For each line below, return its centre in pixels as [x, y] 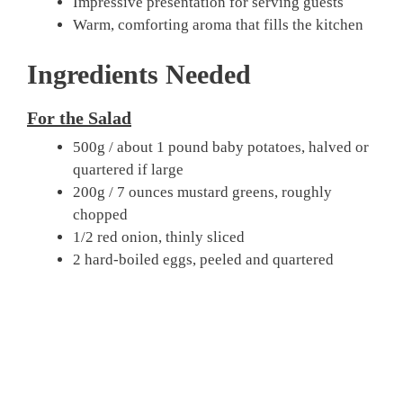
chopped [100, 215]
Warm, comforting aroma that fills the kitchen [218, 24]
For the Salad [79, 118]
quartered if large [128, 170]
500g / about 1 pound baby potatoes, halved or [221, 147]
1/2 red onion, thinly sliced [159, 237]
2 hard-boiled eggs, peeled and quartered [203, 260]
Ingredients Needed [139, 74]
